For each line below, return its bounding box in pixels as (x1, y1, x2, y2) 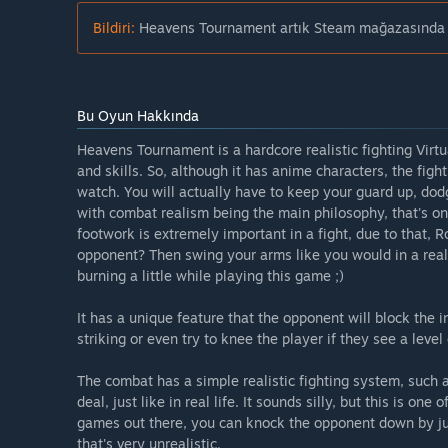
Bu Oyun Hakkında (77, 107, 199, 125)
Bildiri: (93, 19, 135, 37)
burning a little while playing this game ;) (77, 267, 344, 285)
